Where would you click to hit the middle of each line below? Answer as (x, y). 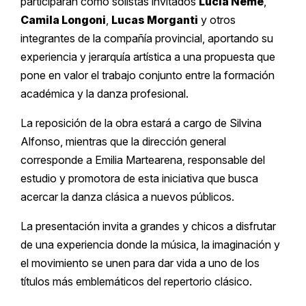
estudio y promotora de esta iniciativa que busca (139, 179)
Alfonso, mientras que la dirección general (123, 142)
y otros (217, 20)
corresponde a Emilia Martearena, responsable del (143, 160)
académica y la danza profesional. (105, 94)
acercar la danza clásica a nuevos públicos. (127, 197)
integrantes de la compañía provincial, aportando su (147, 39)
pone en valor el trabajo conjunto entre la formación (148, 75)
